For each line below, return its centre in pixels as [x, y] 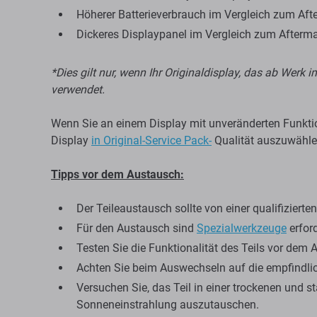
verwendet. [78, 90]
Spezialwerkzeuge [242, 228]
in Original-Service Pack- [151, 140]
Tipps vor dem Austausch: [117, 174]
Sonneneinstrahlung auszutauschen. [168, 305]
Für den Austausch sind [137, 228]
